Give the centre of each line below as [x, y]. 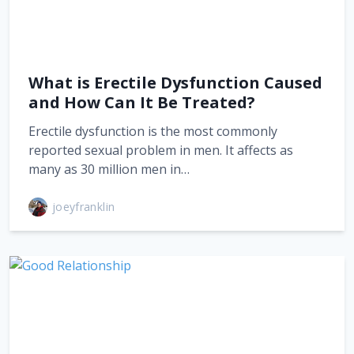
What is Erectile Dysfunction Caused [175, 82]
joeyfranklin [84, 207]
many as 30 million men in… [109, 169]
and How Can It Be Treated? [142, 102]
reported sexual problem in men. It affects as [161, 150]
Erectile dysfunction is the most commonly [153, 131]
